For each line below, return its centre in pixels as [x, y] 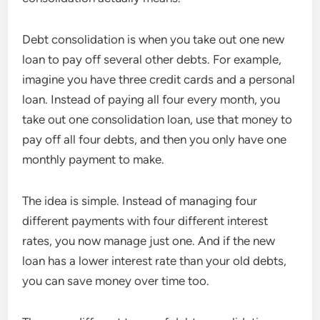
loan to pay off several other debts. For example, [152, 59]
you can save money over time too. [116, 281]
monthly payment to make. [94, 159]
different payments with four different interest [145, 221]
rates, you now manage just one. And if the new [149, 241]
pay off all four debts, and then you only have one [155, 139]
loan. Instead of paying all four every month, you [151, 99]
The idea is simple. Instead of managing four [140, 201]
